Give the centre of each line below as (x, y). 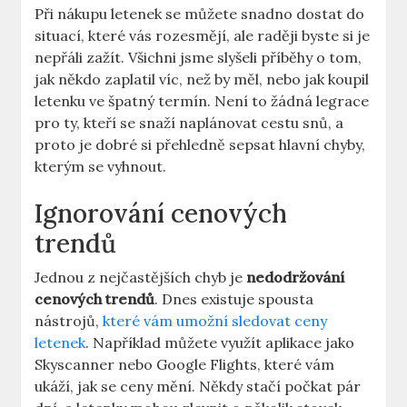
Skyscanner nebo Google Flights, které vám (185, 365)
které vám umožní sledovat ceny (215, 321)
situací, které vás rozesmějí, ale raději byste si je (203, 36)
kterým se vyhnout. (101, 167)
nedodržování (296, 278)
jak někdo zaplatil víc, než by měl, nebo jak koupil (202, 79)
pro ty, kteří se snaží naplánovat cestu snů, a (189, 123)
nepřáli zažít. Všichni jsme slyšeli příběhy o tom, (199, 58)
